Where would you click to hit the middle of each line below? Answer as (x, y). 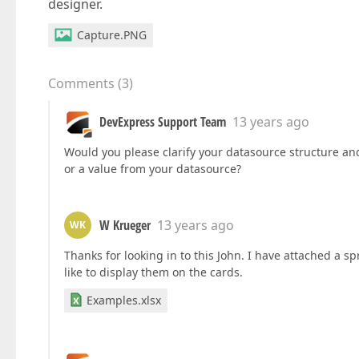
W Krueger (125, 225)
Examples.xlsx (124, 300)
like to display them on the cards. (153, 272)
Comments (81, 83)
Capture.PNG (112, 35)
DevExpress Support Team (163, 122)
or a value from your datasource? (153, 169)
